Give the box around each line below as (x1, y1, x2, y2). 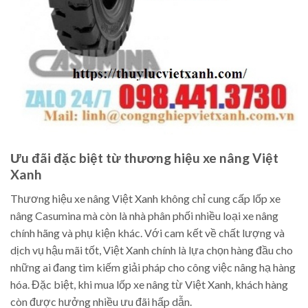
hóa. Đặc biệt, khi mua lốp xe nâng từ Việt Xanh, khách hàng (10, 277, 288, 291)
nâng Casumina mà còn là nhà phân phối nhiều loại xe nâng (10, 208, 278, 222)
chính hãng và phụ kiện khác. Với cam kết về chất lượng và (10, 225, 285, 239)
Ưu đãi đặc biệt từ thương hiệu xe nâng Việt (10, 149, 278, 166)
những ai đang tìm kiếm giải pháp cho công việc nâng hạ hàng (10, 260, 296, 274)
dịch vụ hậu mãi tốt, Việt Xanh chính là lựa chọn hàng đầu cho (10, 243, 293, 256)
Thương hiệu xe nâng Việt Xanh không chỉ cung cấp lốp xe (10, 191, 280, 205)
